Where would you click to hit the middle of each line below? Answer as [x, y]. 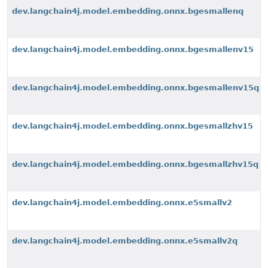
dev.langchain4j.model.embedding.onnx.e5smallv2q [125, 241]
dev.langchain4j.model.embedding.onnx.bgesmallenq [128, 11]
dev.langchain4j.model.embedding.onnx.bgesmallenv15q [135, 88]
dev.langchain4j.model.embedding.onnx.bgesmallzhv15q [135, 164]
